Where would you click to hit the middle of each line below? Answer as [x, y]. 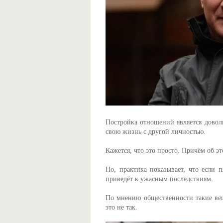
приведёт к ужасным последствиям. [159, 179]
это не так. [121, 207]
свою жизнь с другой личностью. [156, 132]
